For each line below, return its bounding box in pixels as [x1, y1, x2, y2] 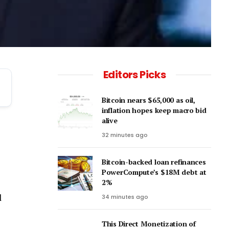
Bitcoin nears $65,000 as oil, [102, 95, 195, 105]
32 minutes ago [102, 131, 148, 140]
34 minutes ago [102, 193, 148, 201]
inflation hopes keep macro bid [102, 105, 207, 116]
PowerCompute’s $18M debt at [102, 167, 207, 177]
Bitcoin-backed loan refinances [102, 157, 206, 167]
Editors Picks [103, 67, 166, 82]
